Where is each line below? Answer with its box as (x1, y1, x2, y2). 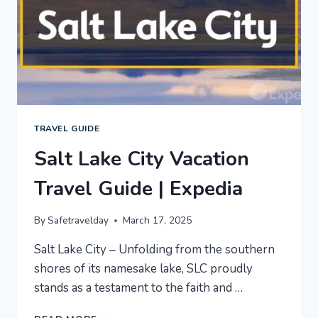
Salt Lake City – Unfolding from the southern (34, 241, 275, 258)
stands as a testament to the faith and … (34, 280, 243, 297)
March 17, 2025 (123, 214, 192, 228)
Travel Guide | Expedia (34, 175, 243, 202)
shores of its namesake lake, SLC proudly (34, 261, 253, 278)
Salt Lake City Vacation (34, 145, 249, 172)
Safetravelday (48, 214, 109, 228)
